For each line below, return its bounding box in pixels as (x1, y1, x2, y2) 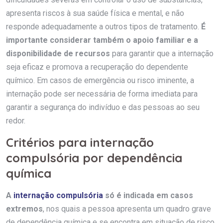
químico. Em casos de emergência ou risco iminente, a (6, 75, 194, 85)
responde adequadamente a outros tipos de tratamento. (6, 21, 201, 31)
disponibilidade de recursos (6, 48, 110, 58)
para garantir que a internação (110, 48, 214, 58)
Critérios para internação (6, 134, 154, 150)
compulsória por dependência (6, 150, 182, 165)
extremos (6, 204, 43, 214)
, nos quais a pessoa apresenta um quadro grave (43, 204, 211, 214)
